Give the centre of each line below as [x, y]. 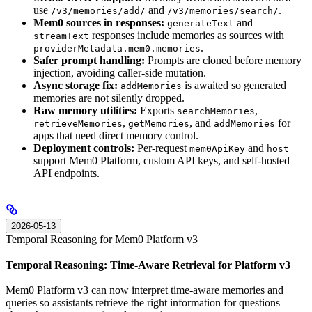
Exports [157, 111]
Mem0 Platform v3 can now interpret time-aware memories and [145, 290]
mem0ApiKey [217, 149]
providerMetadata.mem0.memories [117, 49]
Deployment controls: [84, 148]
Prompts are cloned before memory [223, 61]
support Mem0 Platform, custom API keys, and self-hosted [162, 161]
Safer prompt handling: [89, 61]
